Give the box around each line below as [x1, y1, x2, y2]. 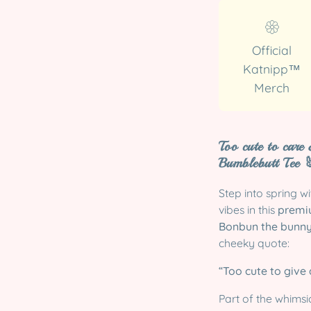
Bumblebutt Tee [219, 155, 305, 172]
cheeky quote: [219, 236, 289, 251]
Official [252, 42, 292, 58]
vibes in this [219, 203, 278, 217]
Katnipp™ [243, 61, 301, 76]
